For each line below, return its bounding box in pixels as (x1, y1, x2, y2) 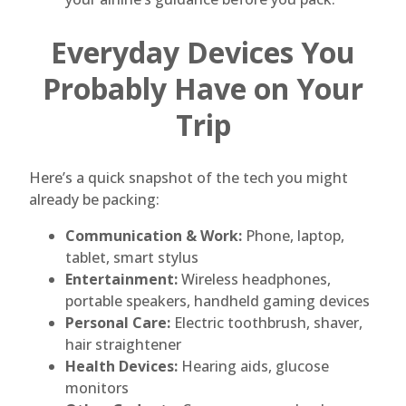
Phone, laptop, (242, 226, 344, 246)
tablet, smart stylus (65, 247, 198, 268)
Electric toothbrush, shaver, (170, 313, 362, 333)
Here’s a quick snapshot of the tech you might (29, 168, 348, 188)
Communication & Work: (65, 226, 242, 246)
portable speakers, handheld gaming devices (65, 291, 370, 312)
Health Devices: (65, 356, 178, 377)
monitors (65, 378, 129, 399)
